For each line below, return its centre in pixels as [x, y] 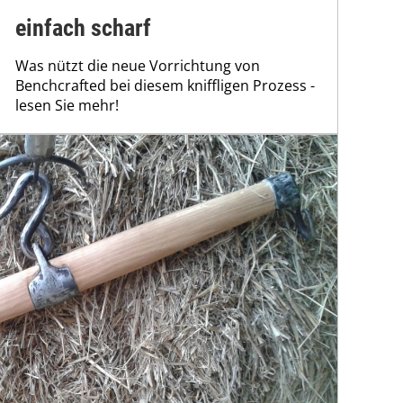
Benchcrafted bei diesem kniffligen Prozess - [165, 86]
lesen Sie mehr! [67, 106]
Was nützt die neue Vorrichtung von [138, 66]
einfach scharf [83, 28]
